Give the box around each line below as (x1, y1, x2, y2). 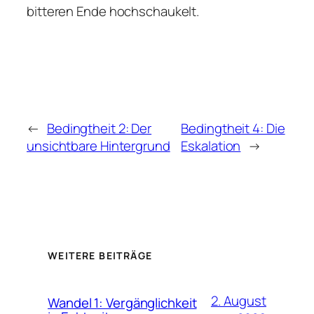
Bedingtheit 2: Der (46, 119, 152, 138)
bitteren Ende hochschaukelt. (27, 1, 200, 20)
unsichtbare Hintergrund (27, 137, 170, 156)
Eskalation (181, 137, 241, 156)
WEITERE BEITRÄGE (48, 249, 153, 263)
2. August (210, 292, 266, 310)
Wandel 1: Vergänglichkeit (48, 294, 197, 313)
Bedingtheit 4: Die (181, 119, 285, 138)
